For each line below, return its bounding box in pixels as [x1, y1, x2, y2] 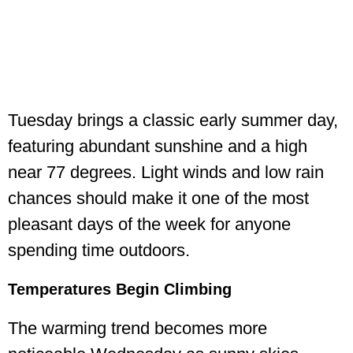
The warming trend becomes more [8, 318, 267, 339]
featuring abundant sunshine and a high [8, 136, 307, 157]
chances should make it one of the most [8, 188, 309, 209]
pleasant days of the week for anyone [8, 214, 291, 235]
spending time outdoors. [8, 240, 190, 261]
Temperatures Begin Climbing [8, 281, 232, 299]
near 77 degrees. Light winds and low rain [8, 162, 324, 183]
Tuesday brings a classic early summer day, [8, 110, 338, 131]
